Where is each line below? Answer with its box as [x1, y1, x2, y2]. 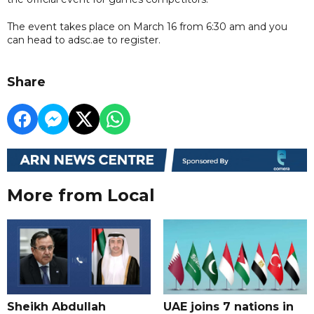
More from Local [7, 185, 155, 206]
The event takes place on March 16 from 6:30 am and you [7, 20, 287, 33]
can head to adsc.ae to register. [7, 33, 161, 46]
